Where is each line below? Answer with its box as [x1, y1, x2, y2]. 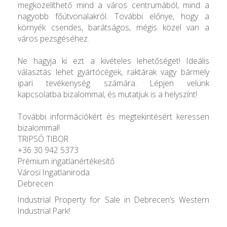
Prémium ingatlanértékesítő [18, 155, 115, 167]
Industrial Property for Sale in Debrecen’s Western [18, 194, 209, 205]
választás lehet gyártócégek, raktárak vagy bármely [18, 66, 209, 78]
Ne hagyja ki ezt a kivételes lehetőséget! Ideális [18, 55, 209, 66]
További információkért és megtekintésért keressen [18, 110, 209, 122]
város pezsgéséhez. [18, 32, 89, 44]
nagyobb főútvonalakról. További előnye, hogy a [18, 10, 209, 22]
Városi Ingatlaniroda [18, 166, 90, 178]
